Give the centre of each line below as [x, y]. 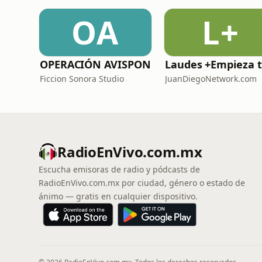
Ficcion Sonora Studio [82, 79]
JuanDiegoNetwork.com [211, 79]
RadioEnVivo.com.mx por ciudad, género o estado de [142, 183]
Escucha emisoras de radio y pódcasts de [119, 169]
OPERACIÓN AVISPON [95, 64]
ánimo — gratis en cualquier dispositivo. [118, 196]
